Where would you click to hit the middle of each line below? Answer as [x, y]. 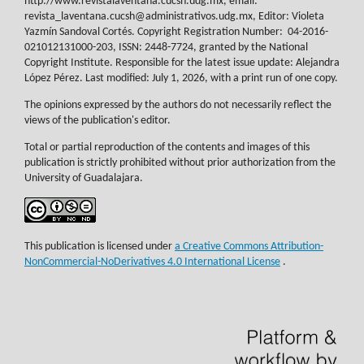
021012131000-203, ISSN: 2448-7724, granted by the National [166, 47]
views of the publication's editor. [97, 120]
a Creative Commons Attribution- [249, 246]
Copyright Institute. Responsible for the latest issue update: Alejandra [182, 63]
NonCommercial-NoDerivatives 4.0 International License [152, 262]
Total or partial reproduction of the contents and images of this [167, 147]
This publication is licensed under [100, 246]
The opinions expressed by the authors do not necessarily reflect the [178, 105]
